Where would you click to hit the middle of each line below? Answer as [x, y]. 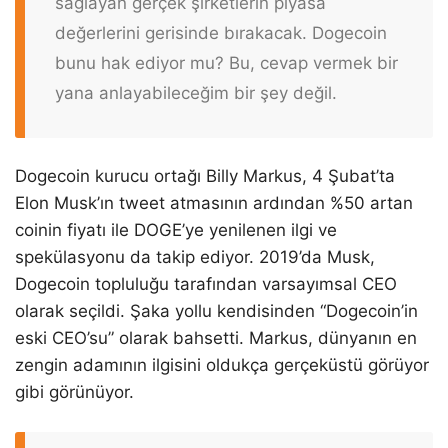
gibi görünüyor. [74, 392]
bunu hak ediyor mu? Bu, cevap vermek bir [226, 62]
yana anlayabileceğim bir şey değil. [196, 92]
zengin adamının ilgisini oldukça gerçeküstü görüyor [222, 365]
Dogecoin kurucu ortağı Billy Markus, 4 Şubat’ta [205, 176]
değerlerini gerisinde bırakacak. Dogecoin [221, 32]
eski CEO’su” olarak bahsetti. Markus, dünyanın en [216, 338]
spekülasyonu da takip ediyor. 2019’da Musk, [195, 257]
